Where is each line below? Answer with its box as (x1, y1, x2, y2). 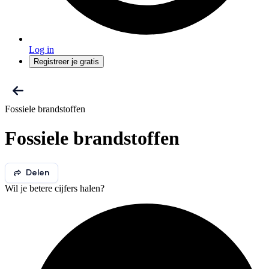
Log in (29, 44, 54, 55)
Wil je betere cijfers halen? (5, 183, 104, 193)
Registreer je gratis (34, 57, 99, 66)
